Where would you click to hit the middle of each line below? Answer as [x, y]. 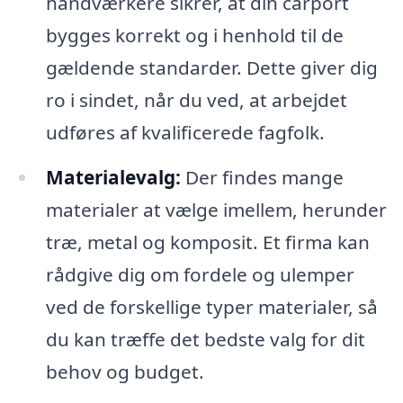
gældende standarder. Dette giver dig [211, 68]
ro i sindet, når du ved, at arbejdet [196, 100]
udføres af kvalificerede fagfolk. [185, 133]
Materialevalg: [113, 178]
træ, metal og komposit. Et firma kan [207, 242]
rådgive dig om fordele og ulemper [200, 275]
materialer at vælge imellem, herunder [216, 210]
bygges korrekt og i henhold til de [194, 36]
